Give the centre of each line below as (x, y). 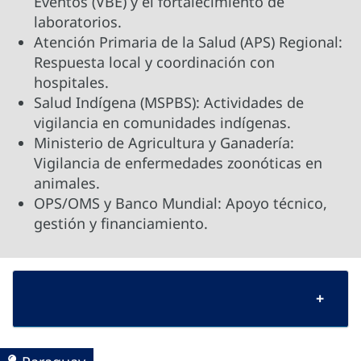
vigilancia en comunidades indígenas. (162, 122)
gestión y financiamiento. (121, 223)
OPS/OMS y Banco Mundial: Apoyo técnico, (180, 203)
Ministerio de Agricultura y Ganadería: (164, 142)
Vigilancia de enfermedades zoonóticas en (178, 162)
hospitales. (71, 82)
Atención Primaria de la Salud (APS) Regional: (188, 41)
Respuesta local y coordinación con (154, 62)
